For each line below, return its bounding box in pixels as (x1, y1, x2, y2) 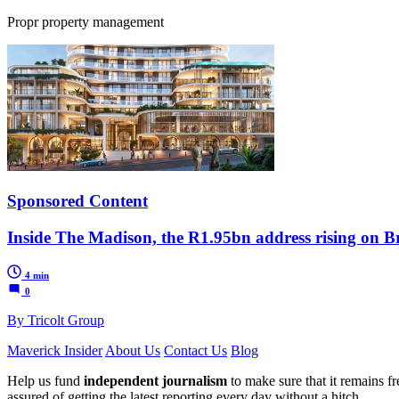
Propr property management (7, 14, 164, 30)
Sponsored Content (7, 191, 148, 211)
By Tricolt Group (7, 312, 104, 328)
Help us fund (7, 372, 84, 388)
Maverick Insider (7, 342, 102, 358)
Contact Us (164, 342, 227, 358)
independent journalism (84, 372, 227, 388)
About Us (105, 342, 160, 358)
